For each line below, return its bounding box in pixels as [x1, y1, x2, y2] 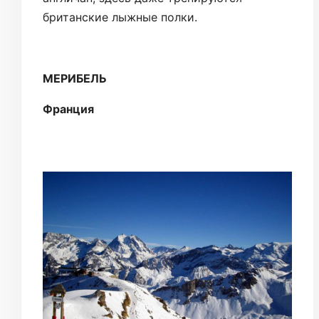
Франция [43, 101, 94, 116]
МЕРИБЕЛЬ [43, 70, 107, 85]
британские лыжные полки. [43, 9, 197, 24]
